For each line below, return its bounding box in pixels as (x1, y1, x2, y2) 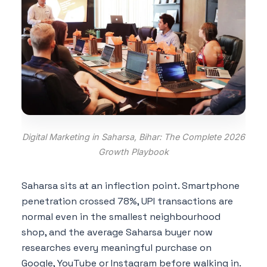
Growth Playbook (98, 146, 169, 157)
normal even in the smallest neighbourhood (21, 210, 221, 223)
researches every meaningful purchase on (21, 241, 212, 254)
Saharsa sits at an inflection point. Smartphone (21, 179, 240, 192)
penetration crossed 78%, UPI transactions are (21, 194, 233, 207)
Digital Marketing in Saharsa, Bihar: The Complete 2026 (22, 131, 245, 142)
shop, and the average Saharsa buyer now (21, 225, 213, 238)
